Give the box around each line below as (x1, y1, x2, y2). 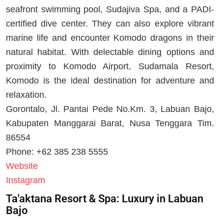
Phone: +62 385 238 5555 (6, 146, 108, 157)
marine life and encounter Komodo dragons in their (6, 32, 214, 43)
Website (6, 161, 38, 171)
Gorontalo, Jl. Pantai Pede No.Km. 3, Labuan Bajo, (6, 104, 214, 114)
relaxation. (6, 89, 47, 100)
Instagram (6, 175, 45, 185)
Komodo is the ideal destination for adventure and (6, 75, 214, 85)
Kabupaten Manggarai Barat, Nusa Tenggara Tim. (6, 118, 214, 128)
